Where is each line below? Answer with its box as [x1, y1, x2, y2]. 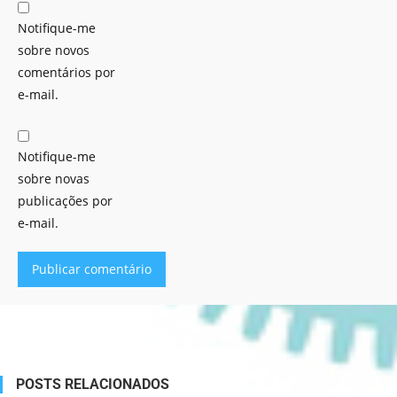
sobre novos [18, 42, 90, 58]
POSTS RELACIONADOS [16, 376, 169, 393]
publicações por [18, 192, 113, 209]
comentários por [18, 64, 115, 81]
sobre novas [18, 170, 90, 187]
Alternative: [18, 290, 86, 307]
